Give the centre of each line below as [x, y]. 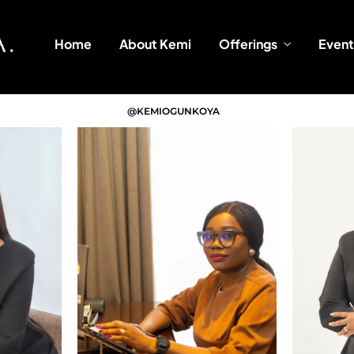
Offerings [248, 44]
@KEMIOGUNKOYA [173, 111]
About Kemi [155, 44]
